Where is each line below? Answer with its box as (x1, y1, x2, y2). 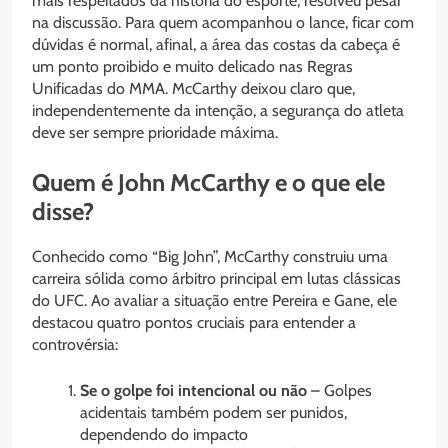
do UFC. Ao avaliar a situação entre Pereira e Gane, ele (32, 291, 397, 311)
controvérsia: (32, 335, 118, 355)
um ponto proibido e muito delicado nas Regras (32, 57, 353, 77)
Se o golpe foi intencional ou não (80, 381, 307, 401)
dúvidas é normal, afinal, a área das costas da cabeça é (32, 35, 400, 55)
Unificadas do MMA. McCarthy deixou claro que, (32, 79, 355, 99)
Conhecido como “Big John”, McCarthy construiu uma (32, 247, 388, 267)
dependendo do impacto (80, 425, 248, 445)
